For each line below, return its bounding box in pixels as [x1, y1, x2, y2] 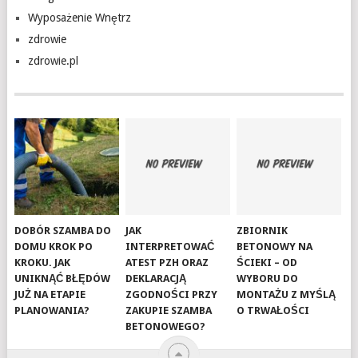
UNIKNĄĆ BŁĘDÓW [14, 272, 111, 285]
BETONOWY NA [237, 241, 313, 253]
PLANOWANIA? [14, 304, 90, 317]
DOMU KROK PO [14, 241, 93, 253]
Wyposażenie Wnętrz [27, 11, 131, 24]
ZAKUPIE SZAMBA [125, 304, 213, 317]
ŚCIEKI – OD [237, 257, 298, 269]
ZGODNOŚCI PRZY [125, 288, 218, 301]
